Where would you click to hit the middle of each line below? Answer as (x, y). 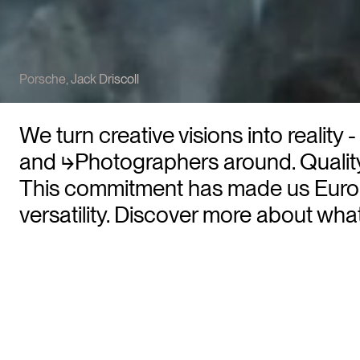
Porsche (43, 79)
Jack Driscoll (105, 79)
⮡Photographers (140, 162)
